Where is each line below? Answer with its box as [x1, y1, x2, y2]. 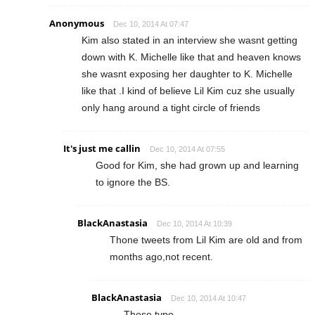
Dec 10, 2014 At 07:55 [150, 144, 225, 153]
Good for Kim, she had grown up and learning [96, 159, 299, 171]
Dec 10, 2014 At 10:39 [157, 219, 232, 228]
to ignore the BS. [96, 176, 170, 188]
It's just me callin [63, 141, 141, 155]
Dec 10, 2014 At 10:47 [171, 293, 246, 302]
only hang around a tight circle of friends [82, 101, 260, 113]
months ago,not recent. [110, 250, 213, 262]
